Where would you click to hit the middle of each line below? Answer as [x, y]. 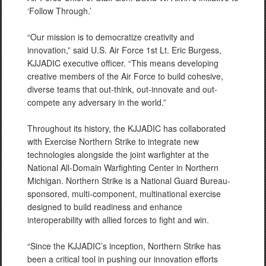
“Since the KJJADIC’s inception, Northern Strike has [124, 246]
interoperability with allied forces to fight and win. [118, 220]
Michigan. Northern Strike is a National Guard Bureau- [129, 180]
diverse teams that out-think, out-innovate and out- [122, 89]
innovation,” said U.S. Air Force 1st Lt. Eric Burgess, [124, 50]
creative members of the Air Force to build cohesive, [125, 76]
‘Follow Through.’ [59, 11]
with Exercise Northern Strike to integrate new [113, 141]
